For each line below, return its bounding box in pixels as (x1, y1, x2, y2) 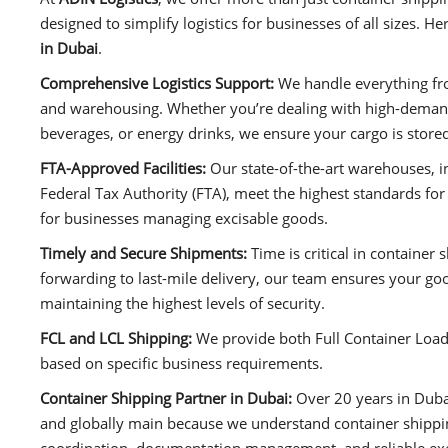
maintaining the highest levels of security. (40, 293, 325, 314)
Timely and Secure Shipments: (40, 243, 251, 264)
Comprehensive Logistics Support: (40, 73, 278, 94)
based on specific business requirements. (40, 353, 323, 374)
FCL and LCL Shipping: (40, 328, 196, 349)
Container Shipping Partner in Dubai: (40, 388, 296, 409)
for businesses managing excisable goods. (40, 208, 328, 229)
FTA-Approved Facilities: (40, 158, 210, 179)
